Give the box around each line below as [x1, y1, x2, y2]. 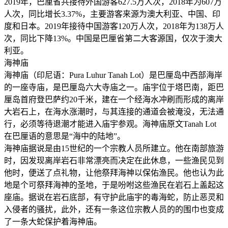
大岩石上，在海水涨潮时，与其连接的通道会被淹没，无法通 [4, 107, 224, 116]
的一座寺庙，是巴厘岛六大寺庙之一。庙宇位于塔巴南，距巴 [4, 82, 224, 92]
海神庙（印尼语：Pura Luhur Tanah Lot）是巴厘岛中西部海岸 [4, 70, 222, 79]
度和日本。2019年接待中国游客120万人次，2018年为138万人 [4, 21, 224, 31]
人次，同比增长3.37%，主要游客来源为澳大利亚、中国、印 [4, 9, 220, 18]
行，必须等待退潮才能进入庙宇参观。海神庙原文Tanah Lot [4, 119, 216, 128]
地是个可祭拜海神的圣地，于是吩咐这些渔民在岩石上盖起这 [4, 180, 224, 189]
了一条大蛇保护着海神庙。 [4, 217, 102, 226]
